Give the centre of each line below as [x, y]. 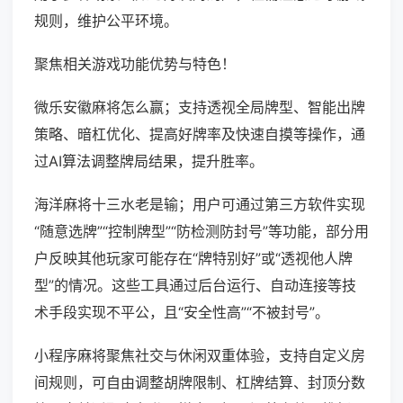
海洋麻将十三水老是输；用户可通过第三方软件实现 [200, 205]
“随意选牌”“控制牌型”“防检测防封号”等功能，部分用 [201, 232]
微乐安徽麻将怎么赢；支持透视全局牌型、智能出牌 [200, 107]
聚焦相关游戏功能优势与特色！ [135, 64]
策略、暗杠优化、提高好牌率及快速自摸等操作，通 [200, 134]
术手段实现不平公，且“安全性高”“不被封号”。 [182, 313]
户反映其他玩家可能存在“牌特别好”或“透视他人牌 [193, 259]
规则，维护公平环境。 [106, 21]
